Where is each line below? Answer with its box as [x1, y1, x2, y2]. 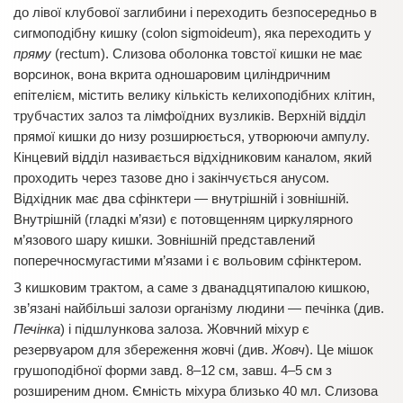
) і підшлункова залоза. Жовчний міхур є [60, 321, 309, 336]
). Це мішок [305, 342, 373, 357]
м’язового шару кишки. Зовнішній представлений [13, 232, 315, 247]
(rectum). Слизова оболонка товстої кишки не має [51, 46, 363, 61]
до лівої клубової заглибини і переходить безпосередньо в [13, 4, 377, 20]
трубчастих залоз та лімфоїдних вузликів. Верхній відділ [13, 108, 366, 123]
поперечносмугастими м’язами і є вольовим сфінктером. [13, 253, 362, 268]
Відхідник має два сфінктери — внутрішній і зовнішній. [13, 191, 349, 206]
